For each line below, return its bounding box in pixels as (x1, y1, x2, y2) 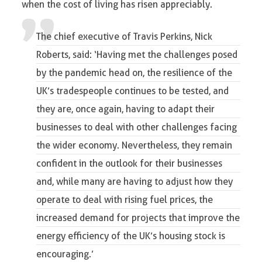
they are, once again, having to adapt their (36, 104, 215, 115)
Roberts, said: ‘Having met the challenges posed (36, 49, 238, 61)
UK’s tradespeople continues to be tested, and (36, 85, 229, 97)
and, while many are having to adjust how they (36, 176, 233, 188)
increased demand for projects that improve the (36, 212, 240, 224)
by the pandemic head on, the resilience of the (36, 67, 233, 79)
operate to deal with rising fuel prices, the (36, 194, 213, 206)
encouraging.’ (36, 249, 94, 260)
